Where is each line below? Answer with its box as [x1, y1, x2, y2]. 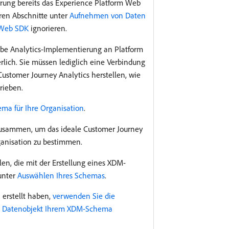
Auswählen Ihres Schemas [17, 170, 105, 180]
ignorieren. [28, 23, 67, 33]
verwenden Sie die [52, 191, 115, 201]
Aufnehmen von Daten [69, 10, 146, 20]
